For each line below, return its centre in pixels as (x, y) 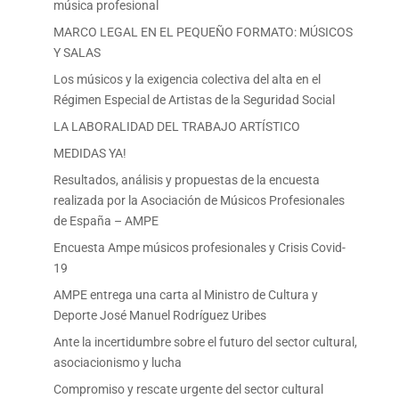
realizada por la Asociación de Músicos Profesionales (199, 201)
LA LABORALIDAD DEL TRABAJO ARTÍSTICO (176, 127)
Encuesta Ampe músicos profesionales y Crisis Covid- (199, 248)
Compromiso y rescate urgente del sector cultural (188, 390)
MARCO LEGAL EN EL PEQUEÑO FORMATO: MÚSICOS (203, 33)
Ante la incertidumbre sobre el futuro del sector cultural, (205, 342)
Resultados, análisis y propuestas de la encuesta (186, 180)
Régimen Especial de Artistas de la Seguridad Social (194, 100)
